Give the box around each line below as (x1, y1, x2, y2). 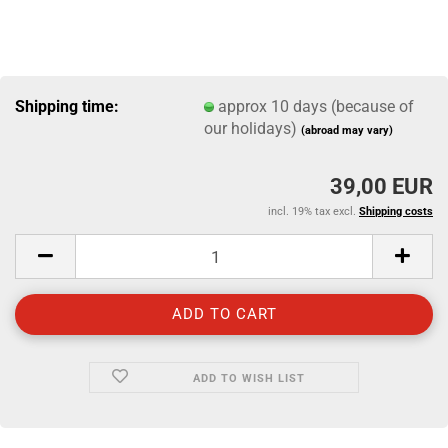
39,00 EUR (330, 174, 433, 199)
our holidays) (204, 118, 302, 138)
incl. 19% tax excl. (268, 205, 359, 218)
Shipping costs (359, 205, 433, 218)
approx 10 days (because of (218, 96, 415, 116)
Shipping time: (15, 96, 119, 116)
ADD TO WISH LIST (192, 372, 305, 385)
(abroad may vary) (301, 123, 394, 137)
